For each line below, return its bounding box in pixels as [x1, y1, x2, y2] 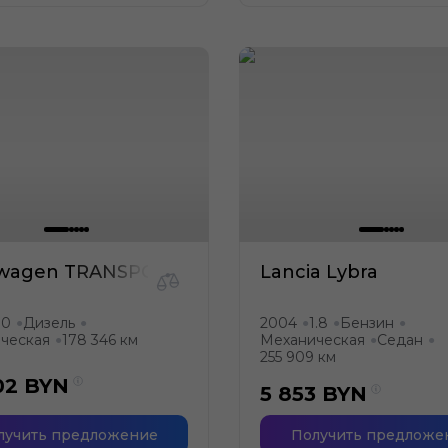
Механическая [260, 331, 365, 349]
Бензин [340, 314, 394, 332]
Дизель [23, 314, 75, 332]
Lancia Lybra [260, 261, 378, 283]
